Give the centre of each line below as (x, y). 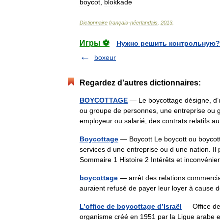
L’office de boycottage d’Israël (131, 206)
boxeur (105, 57)
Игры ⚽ (95, 43)
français (119, 23)
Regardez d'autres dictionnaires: (140, 83)
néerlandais (144, 23)
